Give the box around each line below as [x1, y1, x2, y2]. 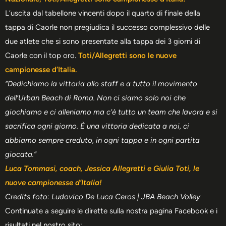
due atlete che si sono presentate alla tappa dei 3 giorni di [5, 37, 200, 46]
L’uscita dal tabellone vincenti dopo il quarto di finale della [5, 9, 200, 18]
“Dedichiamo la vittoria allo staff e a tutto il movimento [5, 79, 197, 89]
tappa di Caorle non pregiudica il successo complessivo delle [5, 23, 210, 32]
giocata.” [5, 150, 36, 159]
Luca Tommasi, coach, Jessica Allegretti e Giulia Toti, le [5, 164, 199, 174]
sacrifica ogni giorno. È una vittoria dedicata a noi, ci [5, 122, 189, 131]
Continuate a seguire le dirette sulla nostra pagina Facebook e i [5, 206, 217, 216]
